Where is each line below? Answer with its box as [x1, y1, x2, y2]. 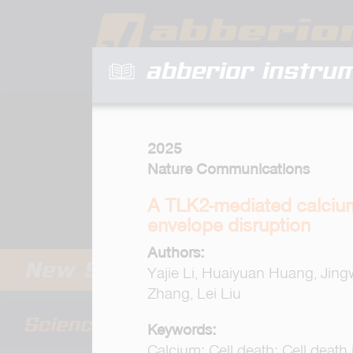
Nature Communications [147, 160, 310, 178]
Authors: [147, 243, 204, 262]
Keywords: [147, 321, 216, 339]
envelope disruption [147, 214, 310, 236]
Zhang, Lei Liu [147, 284, 241, 303]
